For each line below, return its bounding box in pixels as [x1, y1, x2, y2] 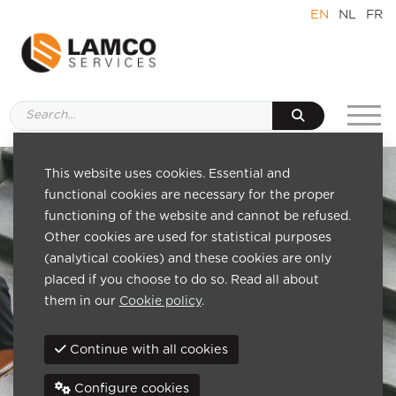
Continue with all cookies [69, 342, 228, 356]
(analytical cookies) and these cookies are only [43, 252, 331, 265]
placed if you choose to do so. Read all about [43, 273, 319, 286]
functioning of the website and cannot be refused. [43, 209, 351, 223]
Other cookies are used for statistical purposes [43, 231, 331, 244]
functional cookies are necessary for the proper [43, 188, 335, 202]
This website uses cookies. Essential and [43, 167, 290, 180]
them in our [43, 294, 119, 308]
